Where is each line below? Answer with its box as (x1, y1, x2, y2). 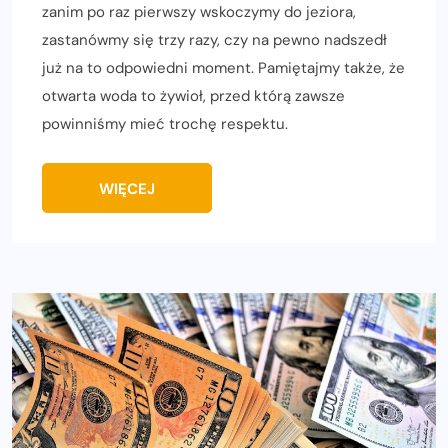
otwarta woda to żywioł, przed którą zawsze (42, 85, 345, 106)
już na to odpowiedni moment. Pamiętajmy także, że (42, 57, 405, 78)
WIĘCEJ (99, 178, 155, 199)
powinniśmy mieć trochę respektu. (42, 113, 288, 134)
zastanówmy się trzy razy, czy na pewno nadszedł (42, 29, 387, 50)
